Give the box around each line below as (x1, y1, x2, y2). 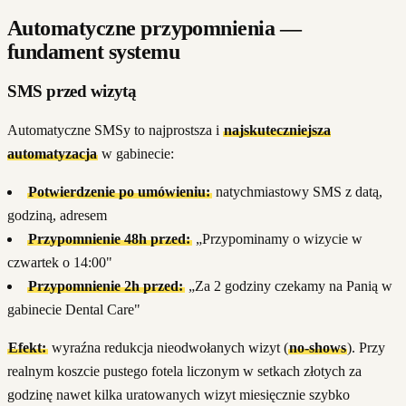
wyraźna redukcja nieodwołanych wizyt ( (47, 339, 288, 355)
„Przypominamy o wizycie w (191, 230, 362, 246)
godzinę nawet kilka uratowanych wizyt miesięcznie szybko (7, 386, 350, 402)
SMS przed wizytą (7, 81, 137, 101)
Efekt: (8, 339, 47, 355)
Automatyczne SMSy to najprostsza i (7, 121, 223, 138)
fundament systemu (7, 39, 180, 63)
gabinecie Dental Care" (7, 301, 140, 317)
